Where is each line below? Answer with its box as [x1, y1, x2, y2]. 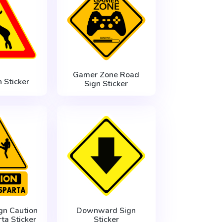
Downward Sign [76, 205, 136, 217]
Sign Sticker [84, 78, 128, 90]
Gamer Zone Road [73, 69, 140, 81]
